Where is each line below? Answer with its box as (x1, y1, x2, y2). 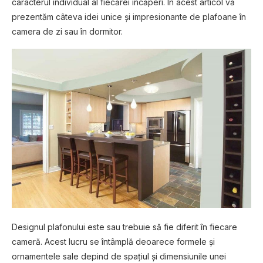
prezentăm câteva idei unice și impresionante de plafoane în (12, 11, 246, 22)
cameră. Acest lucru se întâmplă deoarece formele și (12, 237, 215, 247)
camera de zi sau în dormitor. (12, 26, 123, 36)
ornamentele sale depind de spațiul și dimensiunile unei (12, 251, 226, 262)
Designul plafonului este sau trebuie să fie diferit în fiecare (12, 222, 237, 232)
